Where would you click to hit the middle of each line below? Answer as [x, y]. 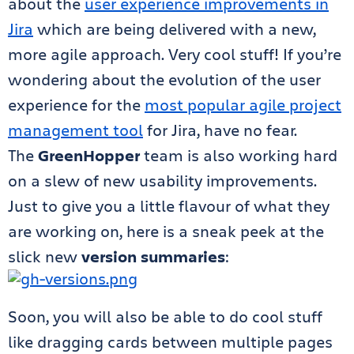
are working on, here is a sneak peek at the [166, 231]
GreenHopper [89, 155]
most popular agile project [243, 105]
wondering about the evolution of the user [164, 79]
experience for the [76, 105]
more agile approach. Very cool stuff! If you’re [175, 54]
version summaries [153, 256]
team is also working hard [239, 155]
